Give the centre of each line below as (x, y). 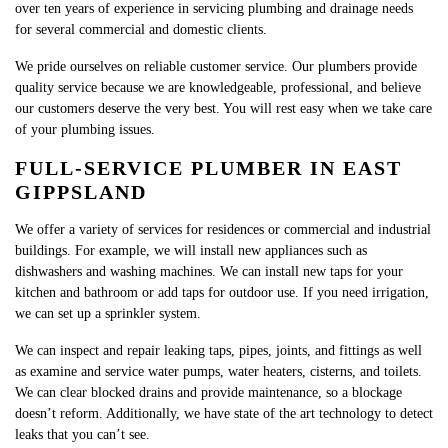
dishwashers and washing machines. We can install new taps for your (209, 271)
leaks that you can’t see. (82, 434)
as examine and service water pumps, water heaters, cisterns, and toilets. (218, 371)
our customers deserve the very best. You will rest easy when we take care (223, 108)
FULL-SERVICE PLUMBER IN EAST (208, 168)
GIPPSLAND (81, 192)
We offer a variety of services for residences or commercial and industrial (223, 229)
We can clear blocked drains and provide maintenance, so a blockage (208, 392)
